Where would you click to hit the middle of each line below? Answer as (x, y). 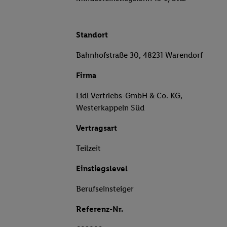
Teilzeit (88, 148)
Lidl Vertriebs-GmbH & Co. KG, (129, 96)
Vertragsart (97, 128)
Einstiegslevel (102, 169)
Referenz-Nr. (100, 209)
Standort (92, 35)
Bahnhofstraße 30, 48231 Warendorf (139, 55)
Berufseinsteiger (105, 189)
